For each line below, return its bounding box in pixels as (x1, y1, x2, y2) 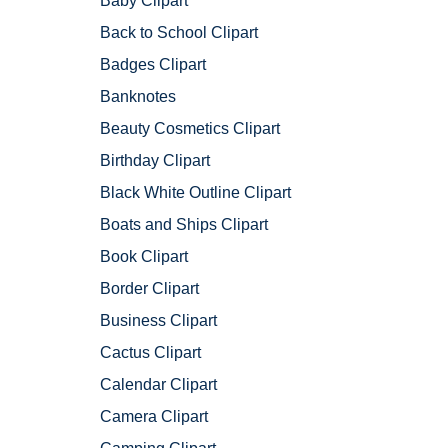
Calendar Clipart (100, 376, 217, 394)
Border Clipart (100, 280, 199, 298)
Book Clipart (100, 248, 188, 266)
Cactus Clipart (100, 344, 201, 362)
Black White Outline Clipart (100, 184, 291, 202)
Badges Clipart (100, 56, 206, 74)
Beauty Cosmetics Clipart (100, 120, 280, 138)
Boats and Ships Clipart (100, 216, 268, 234)
